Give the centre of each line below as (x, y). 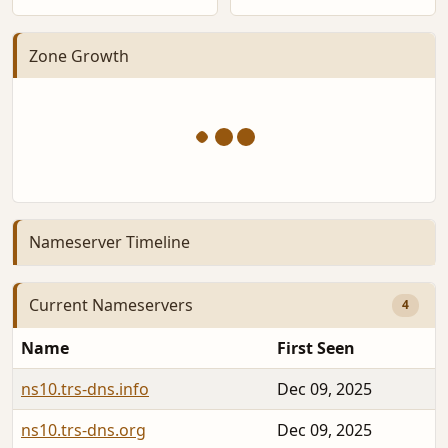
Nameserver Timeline (109, 242)
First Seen (316, 347)
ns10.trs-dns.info (85, 388)
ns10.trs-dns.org (83, 429)
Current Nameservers (111, 305)
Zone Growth (79, 55)
